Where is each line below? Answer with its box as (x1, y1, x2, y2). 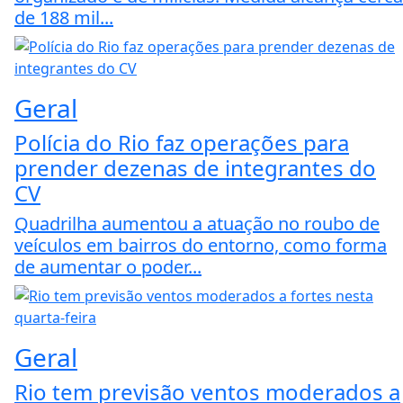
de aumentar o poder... (14, 254, 201, 279)
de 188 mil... (14, 4, 113, 30)
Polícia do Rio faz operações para (14, 127, 349, 157)
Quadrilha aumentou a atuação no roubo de (14, 210, 380, 236)
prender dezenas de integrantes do (14, 152, 376, 183)
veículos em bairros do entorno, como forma (14, 232, 387, 257)
